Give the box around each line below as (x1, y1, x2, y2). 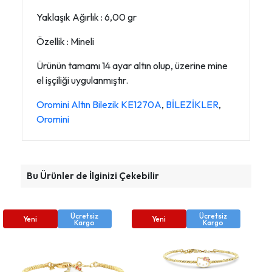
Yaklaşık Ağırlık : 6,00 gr (36, 11, 137, 24)
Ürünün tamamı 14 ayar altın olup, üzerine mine (36, 59, 228, 72)
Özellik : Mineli (36, 35, 94, 48)
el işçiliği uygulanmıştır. (36, 74, 128, 87)
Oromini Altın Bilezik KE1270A (36, 98, 161, 111)
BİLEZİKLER (166, 98, 219, 111)
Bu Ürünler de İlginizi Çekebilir (27, 170, 159, 182)
